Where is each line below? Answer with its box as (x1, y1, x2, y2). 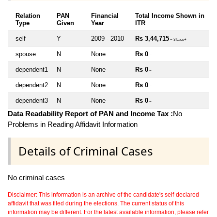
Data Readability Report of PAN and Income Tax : (8, 109, 173, 118)
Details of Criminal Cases (18, 142, 153, 159)
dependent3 (15, 96, 48, 104)
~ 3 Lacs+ (169, 37, 186, 42)
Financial (91, 12, 119, 19)
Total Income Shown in (135, 12, 204, 19)
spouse (15, 50, 36, 58)
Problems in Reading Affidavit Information (8, 120, 138, 128)
